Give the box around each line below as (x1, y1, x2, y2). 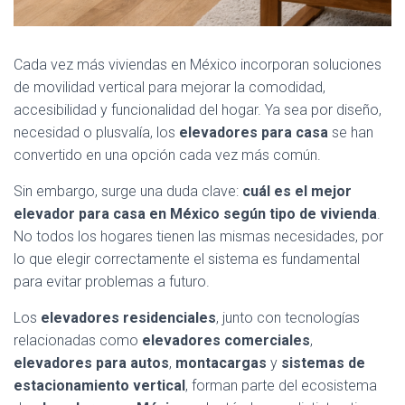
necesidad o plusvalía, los (14, 124, 179, 141)
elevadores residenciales (41, 309, 216, 326)
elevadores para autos (14, 354, 169, 372)
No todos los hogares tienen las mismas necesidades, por (14, 228, 383, 245)
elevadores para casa (179, 124, 328, 141)
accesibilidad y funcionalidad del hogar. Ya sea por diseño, (14, 101, 381, 118)
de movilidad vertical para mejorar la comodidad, (14, 79, 325, 96)
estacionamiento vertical (14, 377, 185, 394)
